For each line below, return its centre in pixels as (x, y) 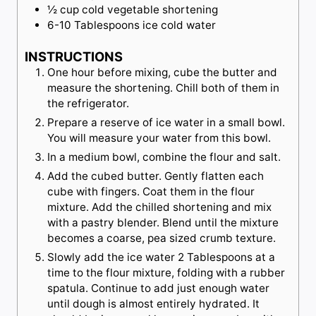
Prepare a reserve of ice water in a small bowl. (166, 123)
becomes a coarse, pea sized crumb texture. (162, 238)
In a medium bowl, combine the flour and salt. (164, 157)
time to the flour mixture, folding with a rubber (166, 273)
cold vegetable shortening (150, 10)
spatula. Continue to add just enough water (158, 288)
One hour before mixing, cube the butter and (162, 73)
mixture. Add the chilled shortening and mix (159, 207)
